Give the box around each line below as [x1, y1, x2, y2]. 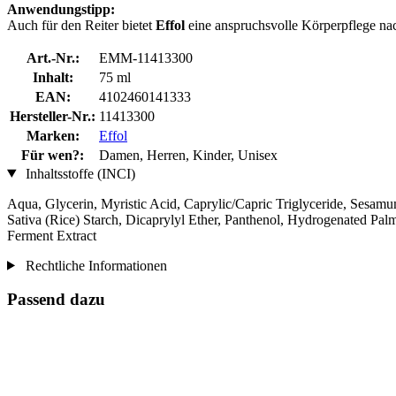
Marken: [26, 127, 80, 143]
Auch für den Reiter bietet [7, 17, 156, 33]
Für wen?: [21, 147, 84, 163]
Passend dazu [7, 290, 105, 309]
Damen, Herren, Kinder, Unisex [99, 147, 278, 163]
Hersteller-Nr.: [10, 108, 95, 124]
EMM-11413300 [99, 49, 193, 65]
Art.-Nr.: [26, 49, 80, 65]
